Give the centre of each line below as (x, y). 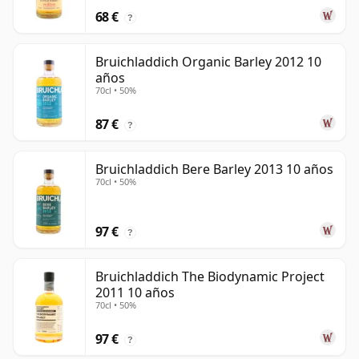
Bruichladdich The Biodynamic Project (210, 277)
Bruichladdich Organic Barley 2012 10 (208, 62)
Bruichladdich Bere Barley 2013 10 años (214, 169)
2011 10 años (135, 293)
